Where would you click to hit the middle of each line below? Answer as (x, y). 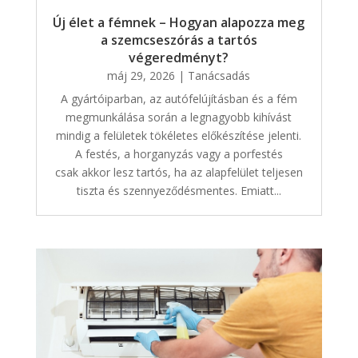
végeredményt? (179, 58)
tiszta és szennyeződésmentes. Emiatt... (179, 191)
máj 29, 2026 (141, 76)
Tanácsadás (219, 76)
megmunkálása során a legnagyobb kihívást (179, 117)
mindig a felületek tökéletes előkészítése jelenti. (179, 136)
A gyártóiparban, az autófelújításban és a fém (179, 99)
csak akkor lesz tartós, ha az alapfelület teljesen (179, 173)
